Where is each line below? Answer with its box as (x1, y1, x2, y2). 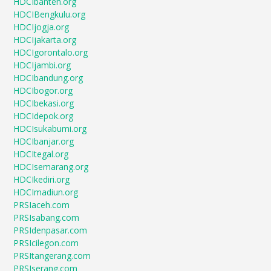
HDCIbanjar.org (13, 135, 74, 148)
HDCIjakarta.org (13, 34, 77, 46)
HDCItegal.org (13, 148, 69, 160)
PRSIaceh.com (13, 199, 70, 211)
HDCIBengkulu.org (13, 8, 86, 21)
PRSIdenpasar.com (13, 224, 88, 237)
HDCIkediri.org (13, 174, 70, 186)
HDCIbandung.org (13, 72, 83, 84)
